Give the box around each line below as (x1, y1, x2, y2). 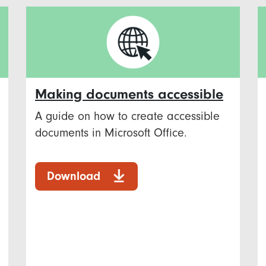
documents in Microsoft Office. (35, 125, 187, 140)
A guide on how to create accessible (35, 109, 220, 123)
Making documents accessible (35, 85, 223, 102)
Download (47, 169, 100, 183)
